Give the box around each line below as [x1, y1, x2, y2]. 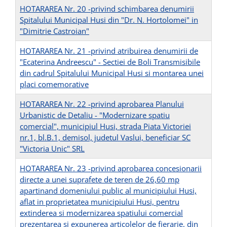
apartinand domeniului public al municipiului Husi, [20, 185, 197, 196]
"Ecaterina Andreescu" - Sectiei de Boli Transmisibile [20, 57, 200, 67]
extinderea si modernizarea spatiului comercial [20, 208, 183, 218]
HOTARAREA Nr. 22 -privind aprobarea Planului [20, 99, 184, 109]
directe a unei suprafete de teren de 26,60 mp [20, 174, 179, 185]
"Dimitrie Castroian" [20, 26, 89, 36]
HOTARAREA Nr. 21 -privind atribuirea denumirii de [20, 46, 198, 56]
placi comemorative [20, 79, 89, 90]
